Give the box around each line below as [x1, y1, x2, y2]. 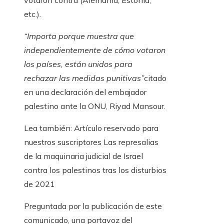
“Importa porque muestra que [24, 30, 134, 41]
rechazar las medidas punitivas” [24, 72, 144, 83]
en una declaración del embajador [24, 86, 146, 97]
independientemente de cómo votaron [24, 44, 165, 55]
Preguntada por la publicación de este [24, 200, 162, 211]
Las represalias [101, 136, 158, 147]
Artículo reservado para [74, 122, 158, 133]
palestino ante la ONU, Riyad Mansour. [24, 100, 165, 111]
